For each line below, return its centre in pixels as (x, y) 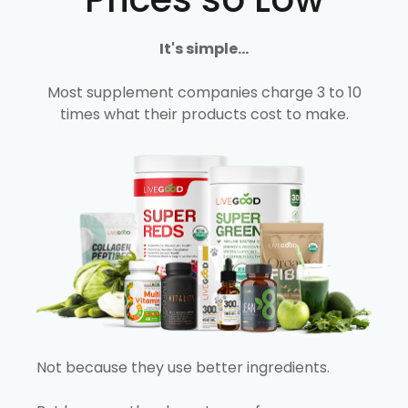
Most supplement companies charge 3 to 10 (204, 93)
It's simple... (204, 49)
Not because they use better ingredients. (183, 367)
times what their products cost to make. (204, 115)
